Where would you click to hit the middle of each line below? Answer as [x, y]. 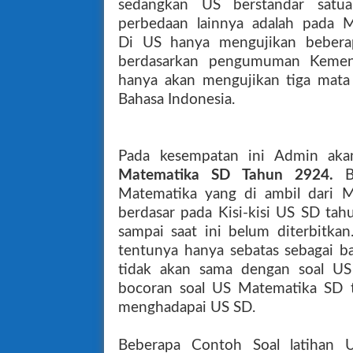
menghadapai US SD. [187, 308]
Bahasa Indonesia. [176, 100]
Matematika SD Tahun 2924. [232, 175]
